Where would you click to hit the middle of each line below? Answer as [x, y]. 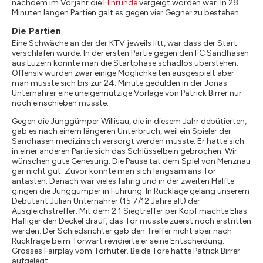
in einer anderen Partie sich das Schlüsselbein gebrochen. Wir [124, 151]
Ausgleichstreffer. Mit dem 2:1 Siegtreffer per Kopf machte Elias [129, 211]
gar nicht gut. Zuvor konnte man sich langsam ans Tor [114, 171]
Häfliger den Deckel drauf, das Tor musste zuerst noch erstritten [131, 221]
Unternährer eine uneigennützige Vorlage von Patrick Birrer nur [127, 93]
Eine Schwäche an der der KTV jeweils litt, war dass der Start [124, 43]
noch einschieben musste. [60, 103]
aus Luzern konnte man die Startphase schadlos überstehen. [125, 63]
